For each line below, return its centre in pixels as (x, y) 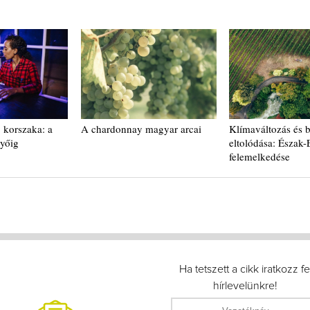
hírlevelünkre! (246, 286)
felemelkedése (260, 157)
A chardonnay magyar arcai (142, 129)
